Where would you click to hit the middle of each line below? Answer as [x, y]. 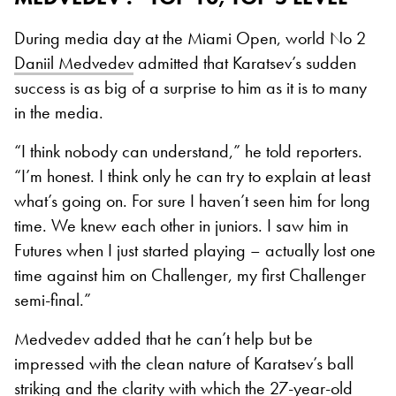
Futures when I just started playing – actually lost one [195, 251]
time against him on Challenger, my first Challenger [190, 275]
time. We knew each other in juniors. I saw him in [181, 226]
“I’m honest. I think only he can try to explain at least [192, 176]
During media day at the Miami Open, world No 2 [190, 38]
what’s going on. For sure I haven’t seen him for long [192, 201]
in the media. [59, 113]
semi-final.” [53, 300]
